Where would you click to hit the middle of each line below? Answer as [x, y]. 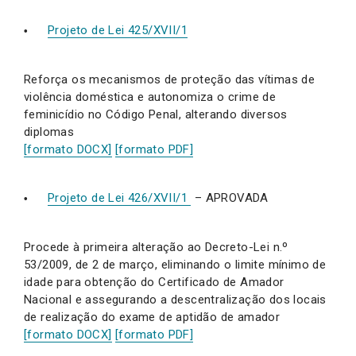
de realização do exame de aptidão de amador [152, 317]
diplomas [49, 132]
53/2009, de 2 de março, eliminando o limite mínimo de [175, 264]
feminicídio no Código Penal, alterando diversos [156, 114]
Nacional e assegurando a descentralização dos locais [175, 299]
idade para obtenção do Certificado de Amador [154, 282]
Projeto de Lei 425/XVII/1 [118, 30]
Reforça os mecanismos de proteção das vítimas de [170, 79]
